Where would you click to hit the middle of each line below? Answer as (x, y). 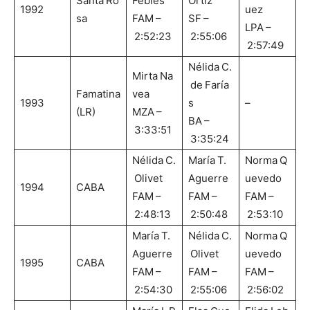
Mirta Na (153, 76)
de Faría (209, 85)
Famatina (98, 94)
